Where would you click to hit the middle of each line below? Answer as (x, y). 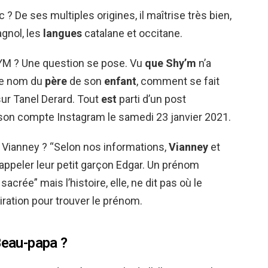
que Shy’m (170, 63)
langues (63, 33)
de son (86, 81)
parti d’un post (151, 99)
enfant (120, 81)
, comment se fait (178, 81)
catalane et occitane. (132, 33)
